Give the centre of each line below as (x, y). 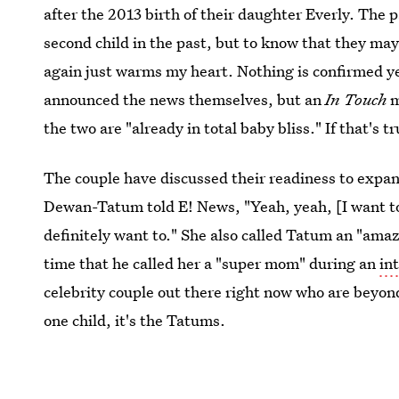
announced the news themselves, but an (185, 99)
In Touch (358, 99)
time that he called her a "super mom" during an (212, 263)
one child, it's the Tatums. (135, 320)
